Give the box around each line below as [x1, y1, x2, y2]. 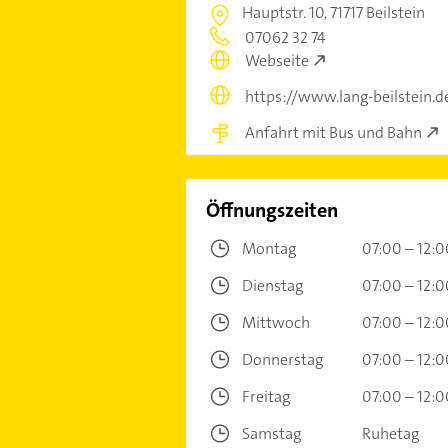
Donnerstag [241, 349, 323, 370]
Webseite [244, 50, 309, 72]
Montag [241, 238, 296, 259]
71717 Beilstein [329, 2, 425, 23]
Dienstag [241, 275, 303, 296]
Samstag [241, 423, 301, 444]
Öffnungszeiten [205, 197, 338, 223]
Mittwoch [241, 312, 310, 333]
